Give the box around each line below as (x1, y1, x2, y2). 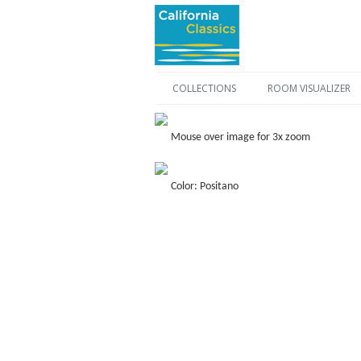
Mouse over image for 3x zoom (171, 131, 310, 143)
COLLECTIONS (172, 81, 236, 95)
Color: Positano (171, 180, 239, 193)
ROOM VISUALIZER (267, 81, 351, 95)
